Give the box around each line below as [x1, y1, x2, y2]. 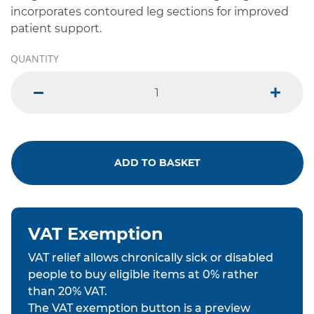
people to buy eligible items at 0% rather [28, 268, 259, 282]
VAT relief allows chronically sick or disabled [28, 251, 273, 265]
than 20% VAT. [28, 285, 107, 299]
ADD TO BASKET [114, 156, 200, 170]
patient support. [11, 22, 102, 36]
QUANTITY [11, 52, 59, 66]
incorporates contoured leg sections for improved [11, 5, 289, 19]
